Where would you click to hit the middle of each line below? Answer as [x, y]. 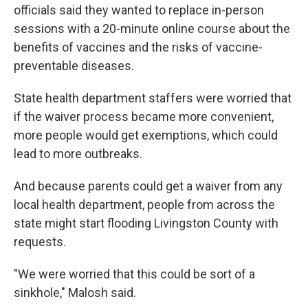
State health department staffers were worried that [153, 98]
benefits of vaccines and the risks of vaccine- [138, 47]
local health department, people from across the [144, 205]
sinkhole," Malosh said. [75, 293]
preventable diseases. [74, 66]
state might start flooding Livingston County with [146, 223]
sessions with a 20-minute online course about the [152, 29]
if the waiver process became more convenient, [144, 117]
